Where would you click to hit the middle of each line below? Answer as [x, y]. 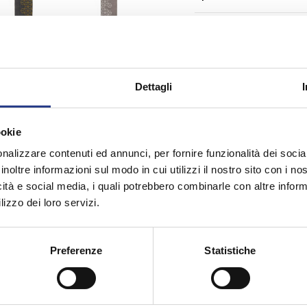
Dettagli [153, 87]
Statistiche [230, 251]
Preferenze [76, 251]
